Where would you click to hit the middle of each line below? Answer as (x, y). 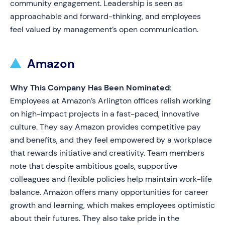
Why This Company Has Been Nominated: (91, 88)
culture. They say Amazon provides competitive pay (105, 127)
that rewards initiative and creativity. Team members (107, 153)
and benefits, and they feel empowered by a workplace (111, 140)
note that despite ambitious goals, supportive (94, 166)
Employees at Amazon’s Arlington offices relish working (110, 101)
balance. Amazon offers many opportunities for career (109, 192)
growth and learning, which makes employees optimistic (113, 205)
